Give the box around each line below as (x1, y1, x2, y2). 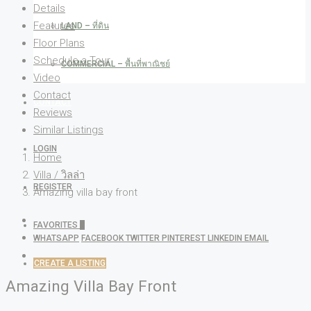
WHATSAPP (33, 233, 79, 243)
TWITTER (126, 233, 162, 243)
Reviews (33, 106, 72, 119)
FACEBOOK (81, 233, 126, 243)
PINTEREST (162, 233, 208, 243)
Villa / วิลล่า (33, 169, 85, 181)
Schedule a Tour (33, 54, 110, 67)
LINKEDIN (208, 233, 244, 243)
